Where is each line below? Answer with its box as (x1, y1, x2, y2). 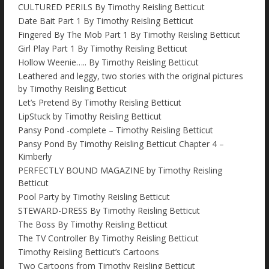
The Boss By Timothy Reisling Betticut (18, 219, 168, 231)
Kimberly (18, 151, 52, 163)
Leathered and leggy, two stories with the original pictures (18, 70, 243, 82)
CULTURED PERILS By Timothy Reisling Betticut (18, 1, 205, 13)
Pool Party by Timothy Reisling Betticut (18, 191, 170, 203)
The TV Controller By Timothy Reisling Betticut (18, 232, 199, 244)
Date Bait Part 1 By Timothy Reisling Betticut (18, 15, 193, 27)
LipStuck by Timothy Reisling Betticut (18, 110, 162, 122)
